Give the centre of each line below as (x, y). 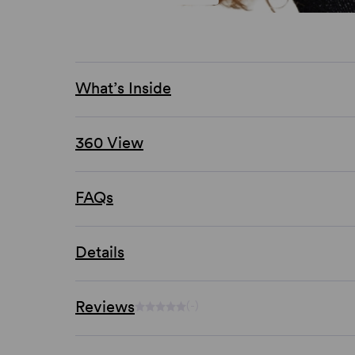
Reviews (105, 306)
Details (100, 252)
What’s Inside (123, 88)
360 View (109, 142)
